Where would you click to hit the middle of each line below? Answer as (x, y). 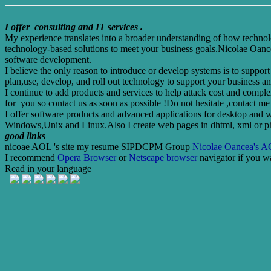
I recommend (30, 158)
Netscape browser (164, 158)
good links (25, 136)
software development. (48, 60)
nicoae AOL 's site (41, 147)
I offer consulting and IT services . (74, 27)
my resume (99, 147)
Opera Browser (88, 158)
